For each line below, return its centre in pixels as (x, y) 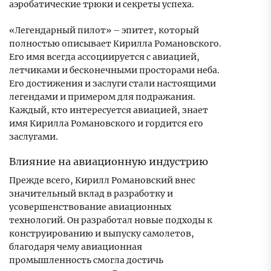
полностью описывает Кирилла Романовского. (115, 44)
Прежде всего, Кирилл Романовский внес (102, 181)
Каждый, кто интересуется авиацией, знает (109, 110)
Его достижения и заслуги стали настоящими (113, 84)
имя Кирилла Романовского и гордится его (106, 124)
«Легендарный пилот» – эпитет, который (104, 31)
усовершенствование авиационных (90, 207)
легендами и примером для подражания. (102, 97)
